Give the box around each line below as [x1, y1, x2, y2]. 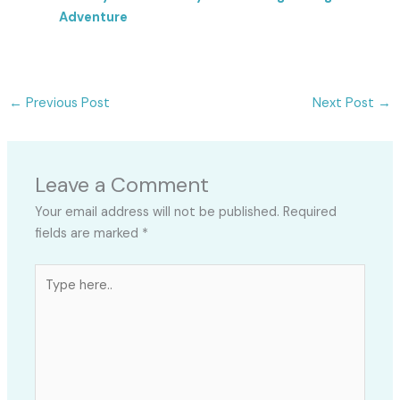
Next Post [312, 95, 379, 112]
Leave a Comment [35, 171, 210, 199]
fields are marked [35, 225, 143, 243]
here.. [34, 287, 68, 304]
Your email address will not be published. [35, 204, 280, 221]
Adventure [59, 9, 129, 27]
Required [283, 204, 337, 221]
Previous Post [21, 95, 110, 112]
